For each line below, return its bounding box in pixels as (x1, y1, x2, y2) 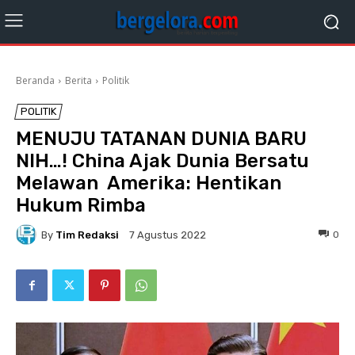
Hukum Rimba (16, 194, 146, 216)
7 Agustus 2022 (129, 229, 206, 242)
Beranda (16, 74, 55, 87)
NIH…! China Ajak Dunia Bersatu (16, 150, 309, 172)
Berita (65, 74, 92, 87)
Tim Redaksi (55, 228, 119, 241)
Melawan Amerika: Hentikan (16, 172, 281, 194)
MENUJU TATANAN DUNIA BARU (16, 128, 307, 150)
